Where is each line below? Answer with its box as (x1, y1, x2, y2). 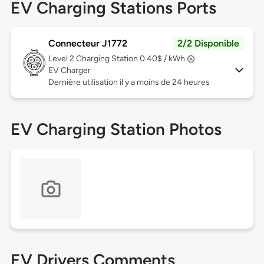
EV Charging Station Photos (10, 119, 222, 140)
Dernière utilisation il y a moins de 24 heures (48, 77, 210, 88)
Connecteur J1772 (48, 38, 127, 49)
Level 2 (48, 54, 76, 64)
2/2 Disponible (177, 38, 240, 49)
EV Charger (48, 65, 91, 76)
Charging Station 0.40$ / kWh (75, 54, 185, 64)
